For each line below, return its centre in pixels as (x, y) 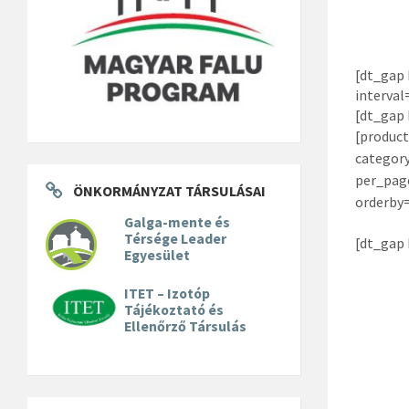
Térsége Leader (176, 238)
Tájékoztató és (174, 309)
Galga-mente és (178, 222)
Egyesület (157, 255)
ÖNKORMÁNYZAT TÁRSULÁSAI (169, 190)
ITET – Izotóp (168, 293)
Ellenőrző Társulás (186, 326)
